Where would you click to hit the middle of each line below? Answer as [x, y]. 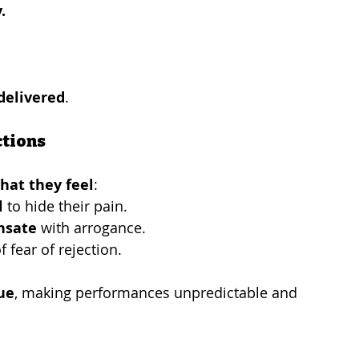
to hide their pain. [65, 206]
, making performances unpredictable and [158, 292]
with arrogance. [91, 227]
